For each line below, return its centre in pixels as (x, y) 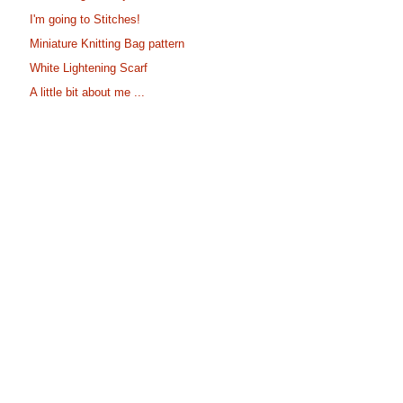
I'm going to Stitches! (85, 19)
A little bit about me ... (88, 93)
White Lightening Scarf (89, 68)
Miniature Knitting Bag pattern (107, 43)
